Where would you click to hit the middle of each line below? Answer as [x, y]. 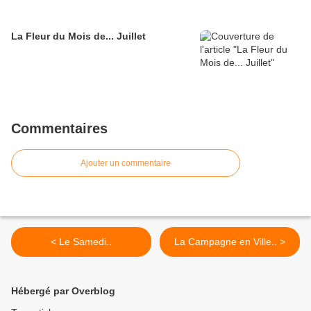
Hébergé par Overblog [63, 291]
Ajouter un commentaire [126, 163]
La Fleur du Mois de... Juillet [78, 36]
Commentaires [59, 129]
